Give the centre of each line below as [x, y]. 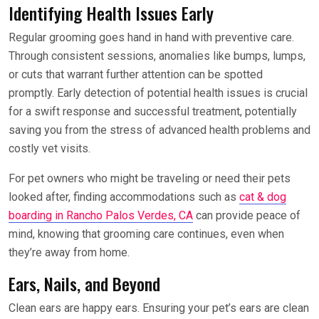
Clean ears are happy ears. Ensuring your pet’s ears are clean [159, 308]
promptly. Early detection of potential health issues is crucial [158, 93]
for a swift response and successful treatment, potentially [153, 111]
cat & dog [263, 197]
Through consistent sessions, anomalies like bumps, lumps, [157, 56]
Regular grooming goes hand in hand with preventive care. [151, 37]
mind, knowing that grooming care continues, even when [146, 234]
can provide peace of [247, 215]
